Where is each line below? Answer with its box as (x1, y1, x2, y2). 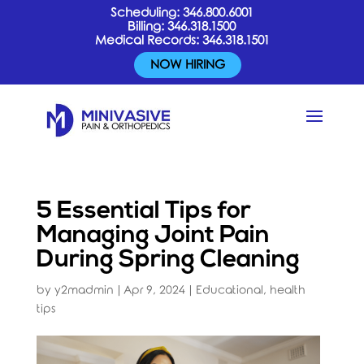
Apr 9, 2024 (123, 284, 185, 297)
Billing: (128, 20, 168, 33)
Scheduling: (110, 6, 184, 19)
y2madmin (54, 284, 114, 297)
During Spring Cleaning (36, 248, 300, 273)
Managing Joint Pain (36, 223, 270, 249)
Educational (195, 284, 263, 297)
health (269, 284, 305, 297)
